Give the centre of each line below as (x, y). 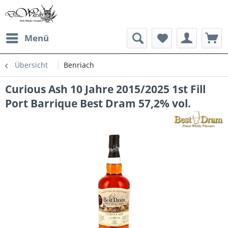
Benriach (79, 65)
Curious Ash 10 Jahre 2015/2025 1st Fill (105, 89)
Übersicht (31, 65)
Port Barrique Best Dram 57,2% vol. (98, 103)
